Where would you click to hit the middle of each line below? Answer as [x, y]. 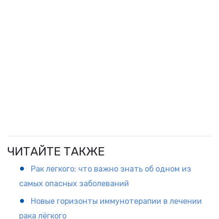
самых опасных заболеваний [74, 183]
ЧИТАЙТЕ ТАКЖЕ [56, 151]
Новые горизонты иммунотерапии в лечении [116, 201]
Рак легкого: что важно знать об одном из [111, 169]
